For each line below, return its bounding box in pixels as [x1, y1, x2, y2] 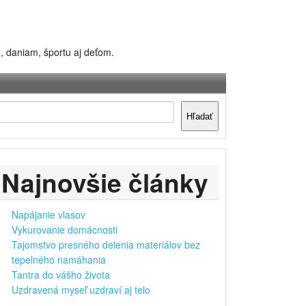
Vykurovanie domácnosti [12, 223, 118, 236]
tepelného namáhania [12, 253, 107, 266]
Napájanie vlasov [12, 208, 86, 221]
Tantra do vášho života [12, 268, 111, 281]
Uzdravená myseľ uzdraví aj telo [12, 283, 151, 296]
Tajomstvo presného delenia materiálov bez [12, 238, 201, 251]
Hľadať [186, 111, 213, 122]
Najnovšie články [1, 164, 209, 200]
